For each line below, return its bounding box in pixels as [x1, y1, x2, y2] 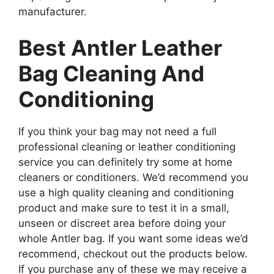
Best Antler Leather [18, 35, 222, 61]
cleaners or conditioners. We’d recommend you [18, 171, 248, 183]
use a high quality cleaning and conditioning [18, 187, 234, 199]
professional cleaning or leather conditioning [18, 141, 235, 153]
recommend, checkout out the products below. [18, 248, 248, 260]
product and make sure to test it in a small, [18, 202, 229, 214]
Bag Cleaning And [18, 61, 204, 86]
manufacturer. [18, 5, 87, 18]
